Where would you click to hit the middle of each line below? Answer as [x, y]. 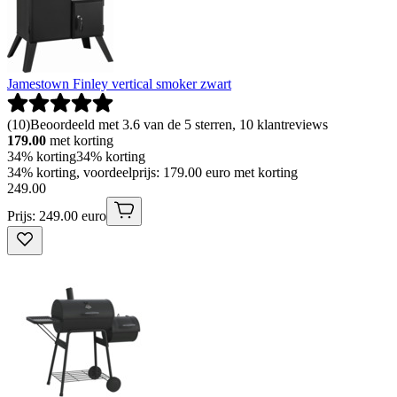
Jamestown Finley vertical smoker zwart [119, 84]
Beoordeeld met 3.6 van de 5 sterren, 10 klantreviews [179, 125]
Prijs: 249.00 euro [57, 216]
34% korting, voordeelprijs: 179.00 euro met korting [152, 173]
